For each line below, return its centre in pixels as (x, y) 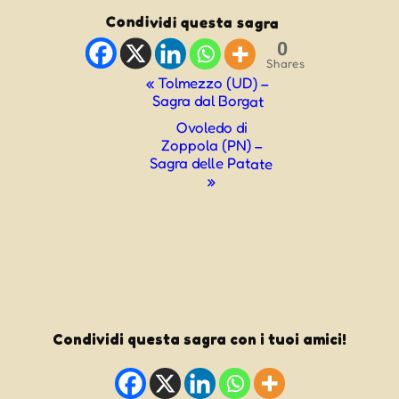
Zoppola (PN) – (212, 145)
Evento (71, 84)
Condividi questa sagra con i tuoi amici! (199, 339)
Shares (286, 63)
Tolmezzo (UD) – (212, 83)
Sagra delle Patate (212, 163)
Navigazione (95, 108)
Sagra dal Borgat (208, 101)
